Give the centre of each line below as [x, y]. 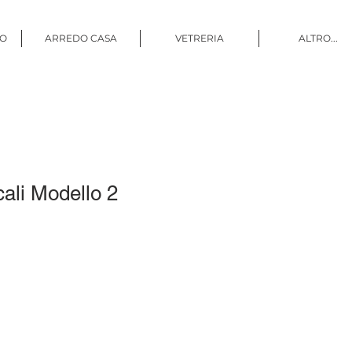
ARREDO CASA [81, 38]
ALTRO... [318, 38]
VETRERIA [200, 38]
